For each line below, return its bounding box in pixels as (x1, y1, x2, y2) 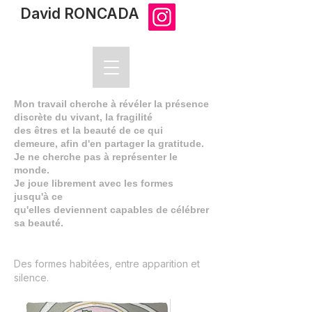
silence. (14, 272, 49, 283)
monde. (14, 164, 52, 175)
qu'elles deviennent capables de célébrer (14, 204, 209, 215)
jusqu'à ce (14, 191, 65, 202)
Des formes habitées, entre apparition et (14, 258, 200, 270)
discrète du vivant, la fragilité (14, 111, 153, 123)
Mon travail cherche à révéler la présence (14, 98, 209, 109)
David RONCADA (20, 5, 139, 22)
